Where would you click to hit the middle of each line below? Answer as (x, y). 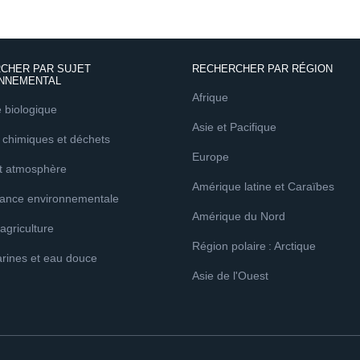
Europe (211, 157)
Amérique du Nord (239, 216)
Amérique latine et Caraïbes (263, 186)
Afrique (210, 97)
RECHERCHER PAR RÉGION (262, 69)
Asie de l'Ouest (230, 276)
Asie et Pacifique (234, 127)
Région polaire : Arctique (254, 246)
